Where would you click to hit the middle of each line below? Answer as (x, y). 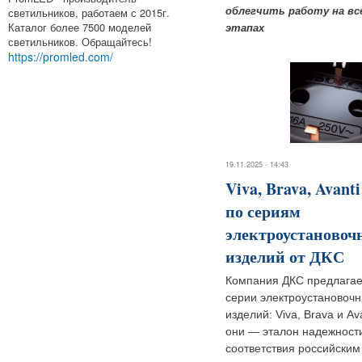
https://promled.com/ (61, 56)
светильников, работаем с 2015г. (89, 12)
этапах (245, 28)
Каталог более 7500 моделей (80, 27)
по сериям (263, 211)
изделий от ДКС (285, 256)
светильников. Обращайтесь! (80, 41)
